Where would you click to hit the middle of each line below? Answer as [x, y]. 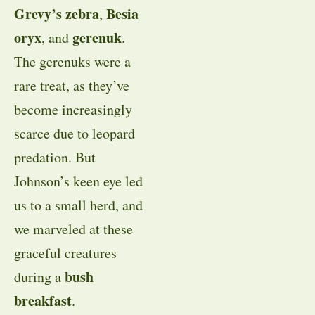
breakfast [43, 301]
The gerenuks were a [72, 62]
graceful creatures [65, 253]
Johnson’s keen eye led [78, 181]
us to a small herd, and [78, 205]
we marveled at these [73, 229]
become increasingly [73, 110]
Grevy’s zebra [57, 14]
